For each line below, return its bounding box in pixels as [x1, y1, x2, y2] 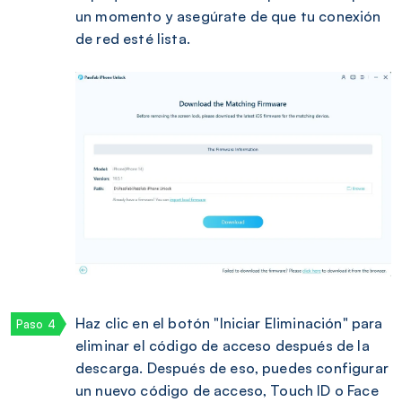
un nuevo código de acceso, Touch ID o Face [75, 380, 379, 399]
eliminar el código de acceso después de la [75, 336, 370, 354]
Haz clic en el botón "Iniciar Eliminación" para [75, 313, 383, 332]
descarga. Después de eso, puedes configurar [75, 358, 389, 377]
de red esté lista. [75, 30, 190, 48]
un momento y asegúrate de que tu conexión [75, 7, 381, 26]
